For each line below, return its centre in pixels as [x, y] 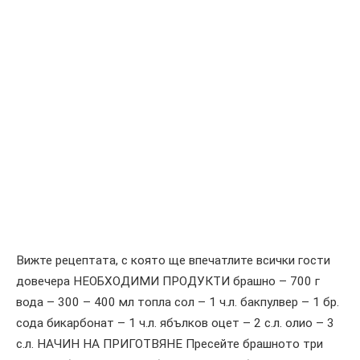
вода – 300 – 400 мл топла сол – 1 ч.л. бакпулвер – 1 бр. [178, 302]
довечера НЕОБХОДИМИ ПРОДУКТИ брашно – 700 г [168, 281]
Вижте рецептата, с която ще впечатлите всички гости [173, 260]
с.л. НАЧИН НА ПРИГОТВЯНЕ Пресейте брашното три [170, 344]
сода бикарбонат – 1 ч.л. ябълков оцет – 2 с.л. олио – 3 [175, 323]
